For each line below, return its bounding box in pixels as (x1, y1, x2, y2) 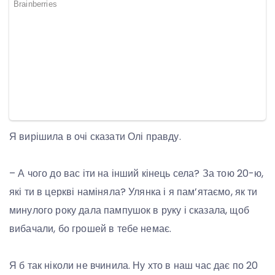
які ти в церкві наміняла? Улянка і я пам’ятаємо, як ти (9, 184, 258, 199)
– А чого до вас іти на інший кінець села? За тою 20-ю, (9, 166, 264, 180)
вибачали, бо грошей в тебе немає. (9, 221, 172, 236)
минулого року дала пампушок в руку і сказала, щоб (9, 203, 249, 217)
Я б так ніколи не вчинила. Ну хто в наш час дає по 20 (9, 258, 258, 273)
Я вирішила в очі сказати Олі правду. (9, 129, 181, 144)
